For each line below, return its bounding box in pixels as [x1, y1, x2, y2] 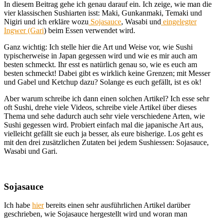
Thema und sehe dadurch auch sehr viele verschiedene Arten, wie [4, 111, 205, 120]
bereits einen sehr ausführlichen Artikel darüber [44, 201, 190, 210]
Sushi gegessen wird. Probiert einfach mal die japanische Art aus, [4, 120, 203, 129]
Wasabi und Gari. [4, 146, 57, 155]
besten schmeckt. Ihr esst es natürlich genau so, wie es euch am [4, 60, 197, 69]
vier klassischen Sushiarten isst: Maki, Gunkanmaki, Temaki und [4, 8, 202, 17]
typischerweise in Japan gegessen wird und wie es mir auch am [4, 51, 197, 60]
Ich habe [4, 201, 32, 210]
